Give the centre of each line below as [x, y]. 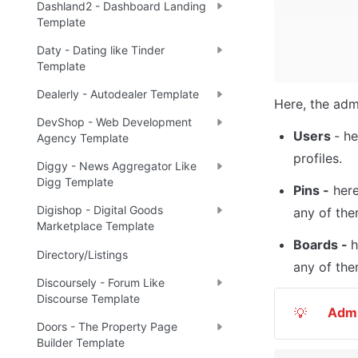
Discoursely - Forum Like [101, 282]
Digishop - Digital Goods [100, 210]
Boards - [322, 244]
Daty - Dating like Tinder [101, 50]
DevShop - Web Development [114, 122]
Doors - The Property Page [107, 327]
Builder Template [81, 343]
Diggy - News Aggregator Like [117, 166]
